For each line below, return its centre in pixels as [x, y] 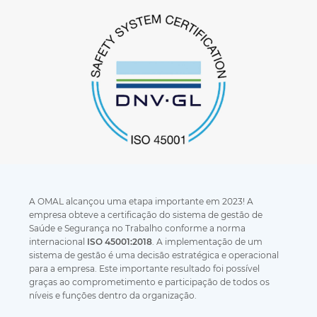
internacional [58, 242]
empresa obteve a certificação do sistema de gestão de [146, 215]
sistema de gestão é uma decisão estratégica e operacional [154, 255]
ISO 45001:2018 [120, 242]
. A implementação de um [208, 242]
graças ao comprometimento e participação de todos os [150, 282]
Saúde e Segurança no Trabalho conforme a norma [138, 228]
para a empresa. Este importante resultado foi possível [145, 269]
